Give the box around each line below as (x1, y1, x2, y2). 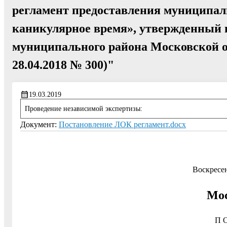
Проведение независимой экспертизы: (25, 104, 142, 113)
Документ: (20, 120, 59, 129)
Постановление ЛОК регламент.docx (59, 120, 186, 129)
